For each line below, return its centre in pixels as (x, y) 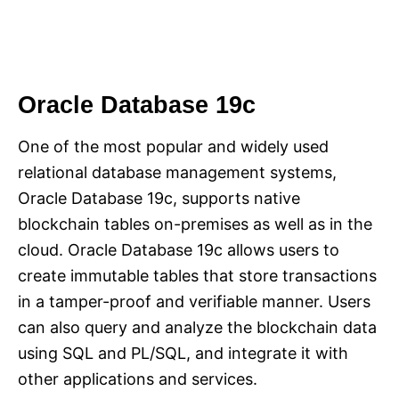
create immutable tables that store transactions (197, 276)
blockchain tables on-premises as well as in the (195, 224)
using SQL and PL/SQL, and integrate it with (183, 354)
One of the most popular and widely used (173, 147)
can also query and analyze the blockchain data (197, 328)
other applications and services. (138, 379)
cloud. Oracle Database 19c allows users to (179, 250)
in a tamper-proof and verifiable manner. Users (194, 302)
